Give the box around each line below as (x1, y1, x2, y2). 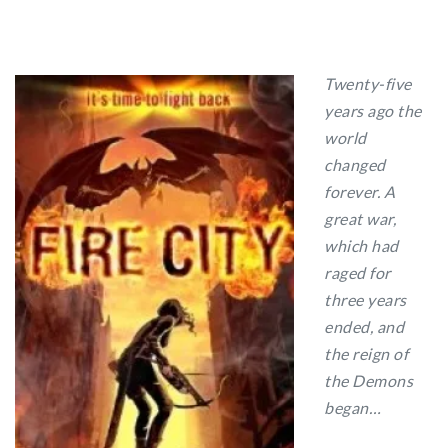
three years (324, 290, 407, 309)
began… (324, 398, 381, 417)
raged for (324, 263, 391, 282)
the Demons (324, 371, 413, 390)
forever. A (324, 182, 395, 201)
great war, (324, 209, 396, 228)
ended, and (324, 317, 404, 336)
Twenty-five (324, 74, 412, 93)
